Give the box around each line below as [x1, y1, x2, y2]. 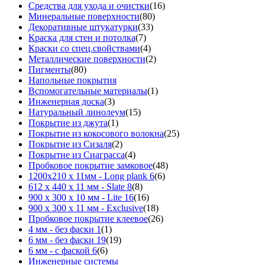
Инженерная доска [28, 96, 104, 107]
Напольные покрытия [28, 75, 117, 86]
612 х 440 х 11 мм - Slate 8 [28, 182, 132, 192]
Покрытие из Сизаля [28, 139, 112, 150]
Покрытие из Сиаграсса [28, 150, 125, 160]
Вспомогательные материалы [28, 86, 147, 96]
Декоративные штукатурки [28, 22, 138, 33]
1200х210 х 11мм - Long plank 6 [28, 171, 154, 182]
